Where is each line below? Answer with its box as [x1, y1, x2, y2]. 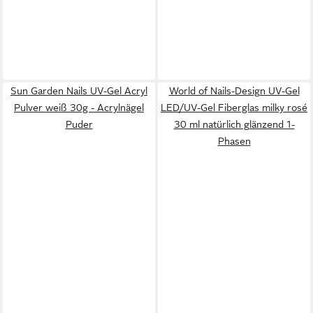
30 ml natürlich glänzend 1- [173, 119, 295, 131]
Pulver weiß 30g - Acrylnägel [14, 102, 144, 114]
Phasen [217, 136, 251, 147]
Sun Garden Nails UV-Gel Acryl [10, 85, 147, 97]
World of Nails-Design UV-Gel [168, 85, 300, 97]
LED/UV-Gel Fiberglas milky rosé [161, 102, 307, 114]
